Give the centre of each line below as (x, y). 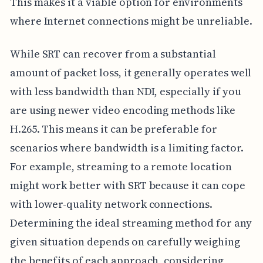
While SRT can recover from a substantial (113, 54)
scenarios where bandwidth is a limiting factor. (127, 148)
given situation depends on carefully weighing (125, 242)
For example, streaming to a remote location (121, 167)
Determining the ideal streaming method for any (131, 223)
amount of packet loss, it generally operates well (131, 73)
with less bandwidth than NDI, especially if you (125, 92)
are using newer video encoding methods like (122, 110)
